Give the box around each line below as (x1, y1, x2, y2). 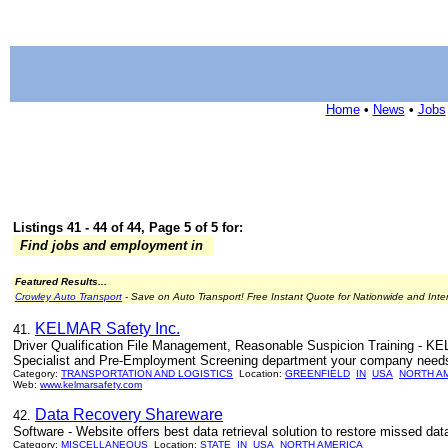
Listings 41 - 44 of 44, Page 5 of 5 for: (13, 220, 243, 235)
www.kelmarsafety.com (40, 379, 142, 390)
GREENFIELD (285, 368, 350, 379)
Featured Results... (15, 276, 107, 287)
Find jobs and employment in (16, 238, 207, 253)
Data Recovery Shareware (35, 406, 223, 423)
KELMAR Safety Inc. (35, 320, 180, 337)
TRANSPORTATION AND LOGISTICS (61, 368, 233, 379)
